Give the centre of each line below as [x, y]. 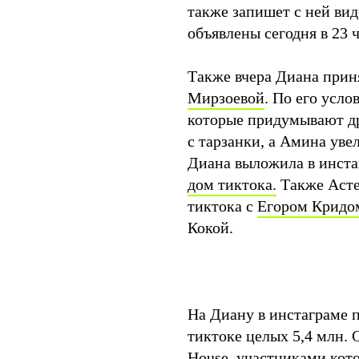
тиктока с [222, 206]
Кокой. [210, 227]
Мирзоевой [226, 97]
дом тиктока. [232, 184]
